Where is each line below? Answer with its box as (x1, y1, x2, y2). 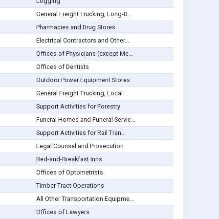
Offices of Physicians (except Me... (36, 50, 133, 58)
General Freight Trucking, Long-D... (36, 10, 131, 18)
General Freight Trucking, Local (36, 89, 123, 97)
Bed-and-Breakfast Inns (36, 155, 102, 163)
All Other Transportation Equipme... (36, 195, 134, 203)
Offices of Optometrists (36, 169, 103, 176)
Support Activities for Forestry (36, 103, 120, 110)
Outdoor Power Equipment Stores (36, 76, 130, 84)
